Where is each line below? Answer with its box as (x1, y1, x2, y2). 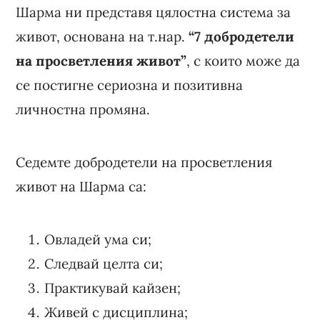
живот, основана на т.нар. (16, 27, 189, 45)
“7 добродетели (189, 27, 295, 45)
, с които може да (186, 51, 301, 69)
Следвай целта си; (44, 254, 164, 272)
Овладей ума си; (44, 230, 152, 248)
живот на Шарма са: (16, 177, 147, 195)
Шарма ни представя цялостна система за (16, 3, 291, 21)
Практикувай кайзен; (44, 279, 181, 296)
